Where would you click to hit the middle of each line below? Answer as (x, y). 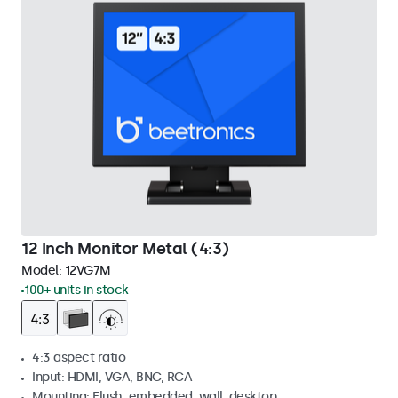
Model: (43, 271)
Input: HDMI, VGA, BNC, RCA (112, 377)
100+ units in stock (76, 290)
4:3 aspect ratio (79, 358)
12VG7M (88, 271)
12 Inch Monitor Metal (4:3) (125, 249)
